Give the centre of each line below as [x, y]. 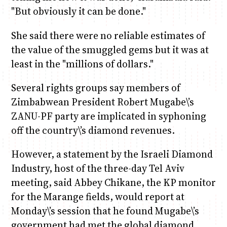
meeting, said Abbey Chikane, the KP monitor [113, 183]
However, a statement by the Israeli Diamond [112, 154]
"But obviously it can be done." [78, 11]
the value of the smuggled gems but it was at [110, 49]
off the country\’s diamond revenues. [93, 130]
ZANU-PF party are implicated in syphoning [108, 116]
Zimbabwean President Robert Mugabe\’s [102, 102]
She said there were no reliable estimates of [108, 35]
